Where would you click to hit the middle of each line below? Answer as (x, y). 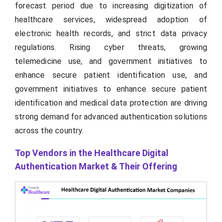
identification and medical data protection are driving (111, 103)
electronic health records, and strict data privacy (111, 33)
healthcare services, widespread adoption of (111, 19)
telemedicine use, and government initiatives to (111, 61)
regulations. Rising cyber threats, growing (111, 47)
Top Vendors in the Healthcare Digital (92, 153)
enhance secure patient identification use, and (111, 75)
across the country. (49, 130)
